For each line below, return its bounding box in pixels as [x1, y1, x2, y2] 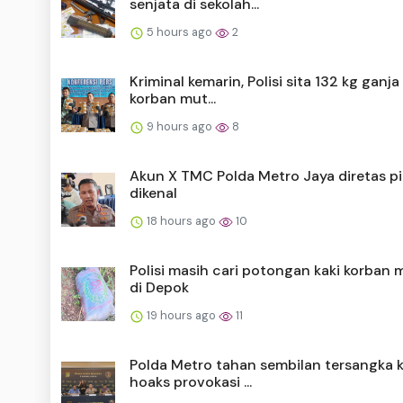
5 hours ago [144, 23, 215, 40]
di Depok [130, 277, 189, 297]
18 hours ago [144, 212, 219, 228]
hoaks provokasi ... [130, 372, 252, 391]
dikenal [130, 183, 177, 202]
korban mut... [130, 88, 216, 108]
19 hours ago [144, 307, 219, 323]
